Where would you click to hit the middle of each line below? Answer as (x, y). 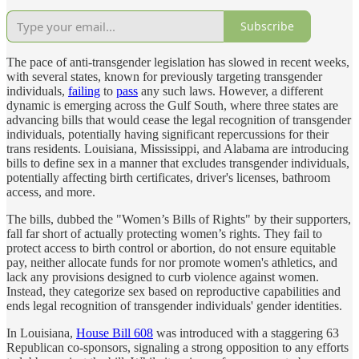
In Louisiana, (41, 333)
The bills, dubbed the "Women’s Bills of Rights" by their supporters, (179, 219)
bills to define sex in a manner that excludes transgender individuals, (178, 163)
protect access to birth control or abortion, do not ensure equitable (171, 248)
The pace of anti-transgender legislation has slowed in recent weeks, (178, 62)
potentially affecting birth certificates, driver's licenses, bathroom (168, 177)
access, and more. (51, 192)
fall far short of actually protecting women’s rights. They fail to (164, 233)
